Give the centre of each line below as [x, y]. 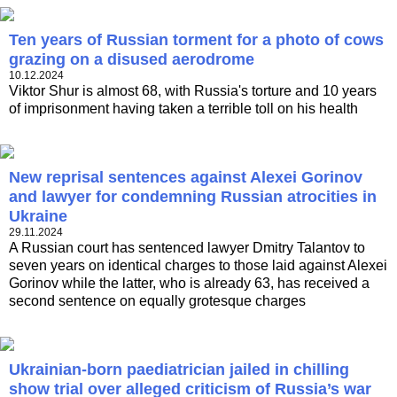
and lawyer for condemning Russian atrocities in [193, 197]
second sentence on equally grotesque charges [157, 301]
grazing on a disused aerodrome [132, 60]
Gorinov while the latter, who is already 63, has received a [189, 284]
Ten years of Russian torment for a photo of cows [196, 40]
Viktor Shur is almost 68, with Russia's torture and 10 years [193, 91]
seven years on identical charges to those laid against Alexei [198, 266]
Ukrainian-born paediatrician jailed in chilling [179, 370]
